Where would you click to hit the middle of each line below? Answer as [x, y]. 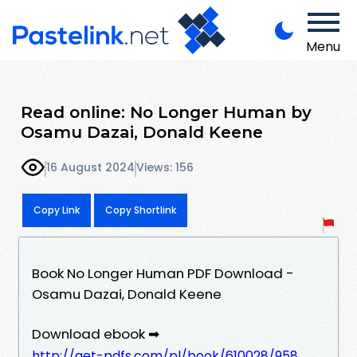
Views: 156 [165, 168]
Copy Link [57, 210]
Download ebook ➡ [96, 333]
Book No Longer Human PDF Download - [163, 273]
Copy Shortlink [141, 210]
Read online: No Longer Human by [166, 112]
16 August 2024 [90, 168]
